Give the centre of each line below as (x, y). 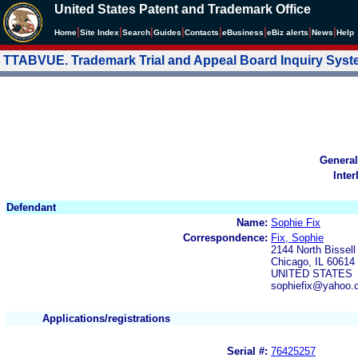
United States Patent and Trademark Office (183, 9)
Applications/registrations (106, 318)
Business (245, 32)
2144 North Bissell (313, 249)
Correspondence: (225, 237)
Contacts (202, 32)
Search (136, 32)
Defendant (31, 207)
